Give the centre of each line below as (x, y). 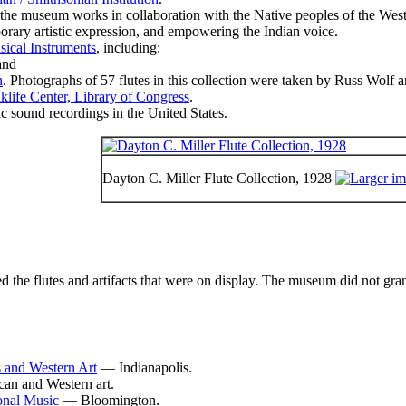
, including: (128, 47)
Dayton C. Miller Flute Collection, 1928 (219, 178)
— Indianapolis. (145, 367)
